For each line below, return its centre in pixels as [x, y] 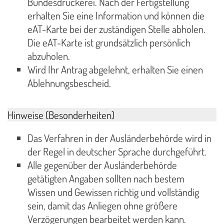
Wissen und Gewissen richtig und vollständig [113, 192]
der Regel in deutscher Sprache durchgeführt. [117, 151]
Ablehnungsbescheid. [69, 83]
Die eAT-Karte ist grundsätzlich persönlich [109, 43]
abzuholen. [49, 56]
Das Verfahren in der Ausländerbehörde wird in [119, 138]
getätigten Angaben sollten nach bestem [106, 178]
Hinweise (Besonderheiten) [61, 114]
